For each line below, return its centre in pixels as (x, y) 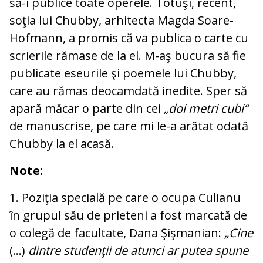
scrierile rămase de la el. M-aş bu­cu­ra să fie (128, 56)
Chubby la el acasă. (62, 144)
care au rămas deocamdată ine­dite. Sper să (128, 91)
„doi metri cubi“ (206, 109)
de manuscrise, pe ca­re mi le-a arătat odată (129, 126)
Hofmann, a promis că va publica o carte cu (129, 38)
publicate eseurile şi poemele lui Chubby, (123, 73)
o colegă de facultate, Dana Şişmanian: (115, 233)
